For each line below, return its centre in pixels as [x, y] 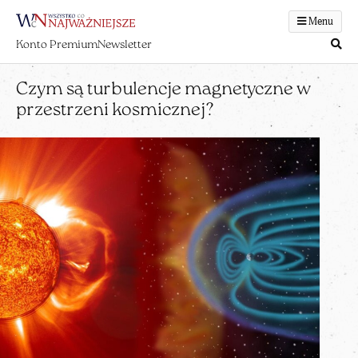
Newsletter [125, 45]
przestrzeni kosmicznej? [115, 111]
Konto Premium [57, 45]
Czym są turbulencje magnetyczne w [163, 90]
